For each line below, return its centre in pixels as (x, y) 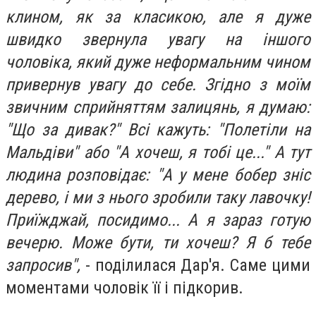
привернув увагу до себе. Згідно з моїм (158, 85)
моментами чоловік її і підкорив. (127, 288)
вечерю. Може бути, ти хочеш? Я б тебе (158, 243)
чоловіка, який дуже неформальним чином (158, 62)
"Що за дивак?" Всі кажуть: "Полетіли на (158, 130)
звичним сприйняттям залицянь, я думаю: (158, 108)
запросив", (43, 266)
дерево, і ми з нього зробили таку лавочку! (158, 198)
